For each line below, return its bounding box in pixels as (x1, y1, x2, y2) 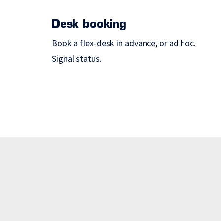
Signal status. (52, 52, 102, 64)
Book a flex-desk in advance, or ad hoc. (52, 37, 196, 49)
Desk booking (52, 19, 127, 31)
